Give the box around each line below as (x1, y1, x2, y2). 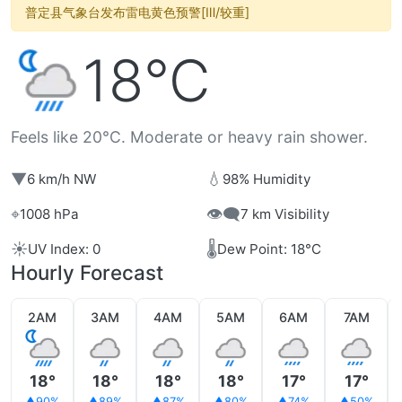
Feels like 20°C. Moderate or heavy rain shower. (11, 127, 368, 147)
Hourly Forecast (11, 260, 163, 285)
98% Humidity (223, 170, 310, 188)
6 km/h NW (27, 170, 96, 188)
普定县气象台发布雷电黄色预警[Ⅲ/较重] (25, 4, 249, 21)
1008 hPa (20, 205, 79, 223)
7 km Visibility (240, 205, 329, 223)
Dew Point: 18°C (217, 240, 321, 258)
